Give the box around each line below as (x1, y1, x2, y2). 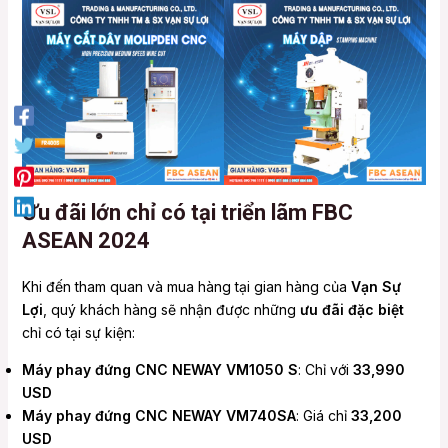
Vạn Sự (350, 277, 401, 295)
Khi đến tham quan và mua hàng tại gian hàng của (21, 277, 351, 295)
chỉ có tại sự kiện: (21, 323, 135, 341)
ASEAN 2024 (21, 227, 150, 253)
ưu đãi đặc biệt (299, 300, 404, 318)
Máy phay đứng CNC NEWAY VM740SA (21, 406, 296, 424)
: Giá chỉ (295, 406, 351, 424)
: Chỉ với (297, 360, 353, 378)
